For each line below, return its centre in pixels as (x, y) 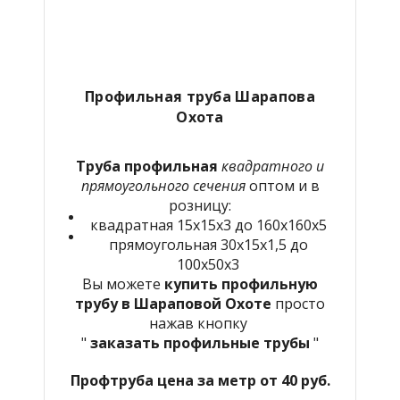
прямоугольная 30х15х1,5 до (208, 244)
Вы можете (123, 283)
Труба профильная (147, 166)
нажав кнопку (200, 323)
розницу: (200, 205)
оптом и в (284, 185)
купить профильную (241, 283)
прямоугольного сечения (165, 185)
